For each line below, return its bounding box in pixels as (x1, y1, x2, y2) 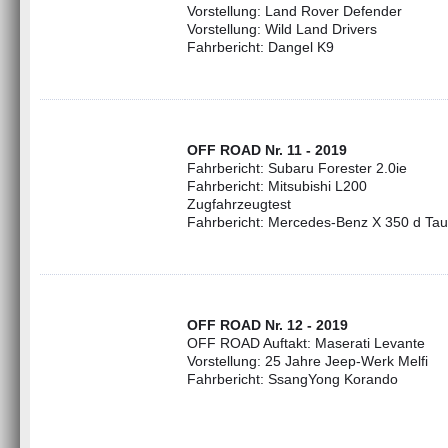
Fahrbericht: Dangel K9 (187, 39, 334, 55)
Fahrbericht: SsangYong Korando (187, 371, 398, 387)
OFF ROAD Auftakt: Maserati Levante (187, 335, 425, 351)
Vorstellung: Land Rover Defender (187, 3, 402, 19)
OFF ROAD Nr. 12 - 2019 (187, 317, 348, 333)
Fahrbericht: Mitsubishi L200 (187, 178, 367, 194)
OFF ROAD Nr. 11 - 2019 (187, 142, 347, 158)
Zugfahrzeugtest (187, 196, 291, 212)
